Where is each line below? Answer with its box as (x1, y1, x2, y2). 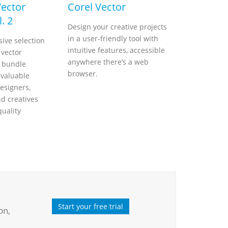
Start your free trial (58, 202, 124, 211)
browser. (68, 69, 98, 78)
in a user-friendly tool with (68, 34, 158, 43)
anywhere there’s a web (68, 57, 149, 67)
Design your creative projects (68, 22, 167, 32)
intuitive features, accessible (68, 45, 165, 55)
